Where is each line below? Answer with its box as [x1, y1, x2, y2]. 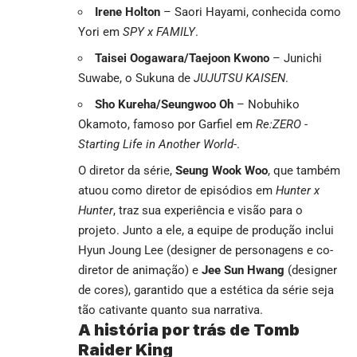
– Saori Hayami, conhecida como [160, 4, 341, 19]
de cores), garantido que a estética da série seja [78, 282, 334, 297]
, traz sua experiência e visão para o [113, 202, 303, 218]
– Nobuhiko [233, 96, 300, 112]
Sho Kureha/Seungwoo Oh [95, 96, 233, 112]
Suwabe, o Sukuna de [78, 70, 194, 85]
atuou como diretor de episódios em [78, 182, 276, 198]
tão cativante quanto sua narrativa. [78, 302, 263, 317]
